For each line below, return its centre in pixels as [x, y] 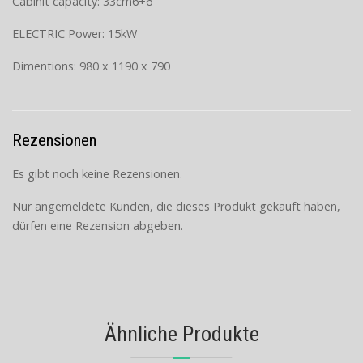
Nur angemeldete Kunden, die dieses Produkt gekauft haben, [176, 207]
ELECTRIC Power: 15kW [75, 33]
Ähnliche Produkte [181, 334]
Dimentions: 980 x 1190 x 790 [91, 66]
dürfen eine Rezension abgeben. [98, 226]
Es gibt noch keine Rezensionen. [97, 174]
